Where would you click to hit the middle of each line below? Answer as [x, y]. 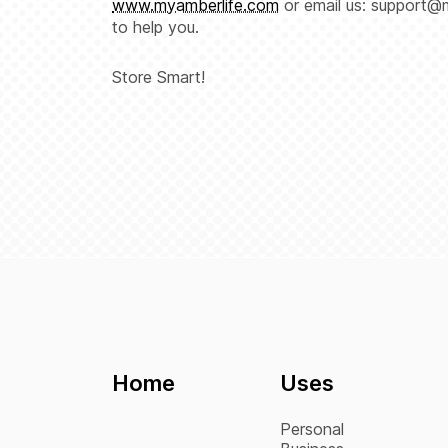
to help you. [155, 26]
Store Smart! [158, 76]
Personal [312, 429]
